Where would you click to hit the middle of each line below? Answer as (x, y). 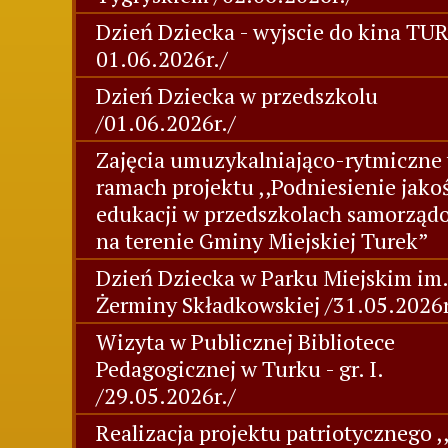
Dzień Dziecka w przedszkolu (237, 95)
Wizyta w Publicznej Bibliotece (245, 341)
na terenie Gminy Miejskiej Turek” (262, 240)
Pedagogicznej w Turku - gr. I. (239, 368)
